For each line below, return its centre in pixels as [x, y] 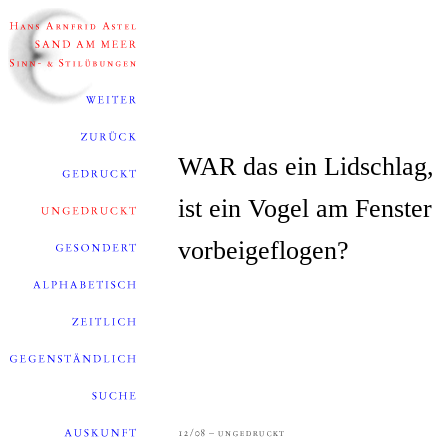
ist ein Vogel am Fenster [305, 208]
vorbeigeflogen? [263, 250]
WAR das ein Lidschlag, [306, 166]
